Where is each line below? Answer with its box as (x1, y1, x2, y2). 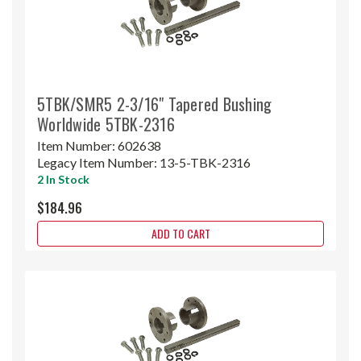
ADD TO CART (151, 224, 210, 242)
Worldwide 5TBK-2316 (37, 111, 175, 136)
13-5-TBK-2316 (160, 154, 251, 170)
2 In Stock (37, 172, 89, 186)
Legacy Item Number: (37, 154, 160, 170)
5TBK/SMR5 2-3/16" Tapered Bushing (37, 91, 272, 116)
